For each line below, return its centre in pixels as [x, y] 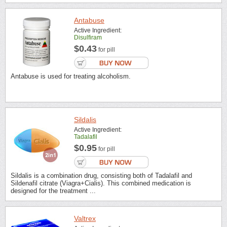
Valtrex [85, 219]
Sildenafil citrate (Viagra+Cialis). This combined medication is [101, 183]
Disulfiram [88, 38]
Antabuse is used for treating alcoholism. [71, 77]
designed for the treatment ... [53, 191]
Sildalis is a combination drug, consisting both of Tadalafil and [101, 175]
